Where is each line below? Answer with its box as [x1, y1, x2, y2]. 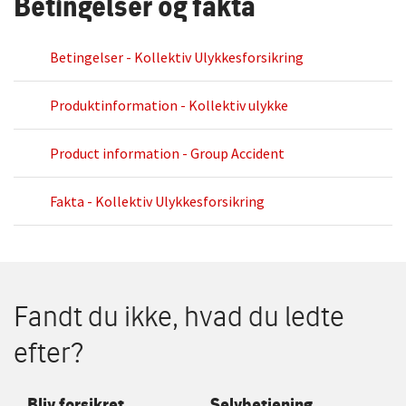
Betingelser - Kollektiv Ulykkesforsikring [50, 47, 304, 66]
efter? [14, 334, 84, 369]
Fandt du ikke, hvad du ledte [14, 298, 344, 333]
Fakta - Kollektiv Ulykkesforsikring [50, 191, 265, 210]
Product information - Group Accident [50, 143, 285, 162]
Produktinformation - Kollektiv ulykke [50, 95, 288, 114]
